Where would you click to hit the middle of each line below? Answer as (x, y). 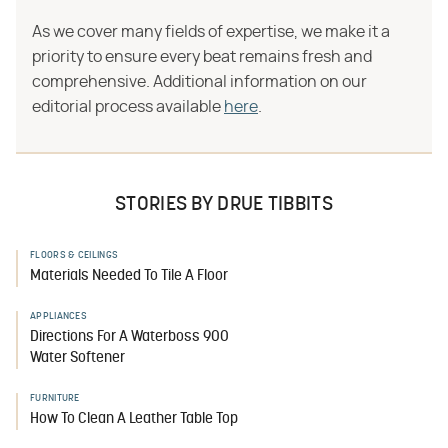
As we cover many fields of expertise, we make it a (211, 32)
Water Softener (77, 358)
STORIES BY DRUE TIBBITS (224, 205)
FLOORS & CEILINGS (74, 255)
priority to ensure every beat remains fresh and (202, 57)
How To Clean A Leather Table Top (134, 419)
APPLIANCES (58, 316)
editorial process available (128, 107)
